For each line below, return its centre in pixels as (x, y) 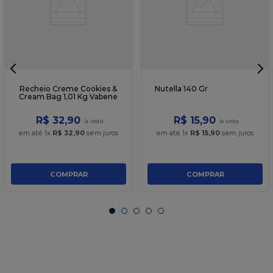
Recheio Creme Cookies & (68, 89)
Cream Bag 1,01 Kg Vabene (68, 97)
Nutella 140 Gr (181, 89)
